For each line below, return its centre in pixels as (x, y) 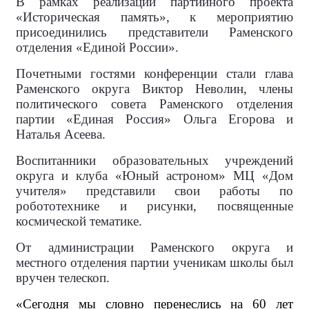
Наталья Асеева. (61, 134)
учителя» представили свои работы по (154, 191)
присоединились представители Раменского (154, 32)
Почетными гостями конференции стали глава (154, 74)
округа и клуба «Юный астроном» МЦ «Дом (154, 176)
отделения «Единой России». (97, 48)
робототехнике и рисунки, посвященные (154, 206)
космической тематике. (79, 221)
